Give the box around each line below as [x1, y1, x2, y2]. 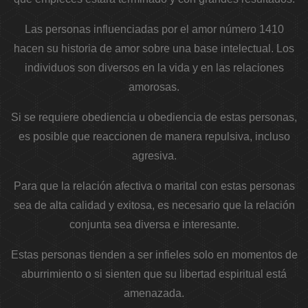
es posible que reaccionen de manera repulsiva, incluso [18, 131, 290, 143]
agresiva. [131, 150, 177, 162]
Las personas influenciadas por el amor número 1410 [24, 23, 284, 36]
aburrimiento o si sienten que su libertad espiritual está [21, 268, 287, 280]
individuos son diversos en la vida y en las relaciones [24, 62, 284, 74]
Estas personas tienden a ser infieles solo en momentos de [10, 249, 298, 261]
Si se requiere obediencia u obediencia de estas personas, [11, 111, 297, 124]
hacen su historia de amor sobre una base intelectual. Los [14, 43, 294, 55]
